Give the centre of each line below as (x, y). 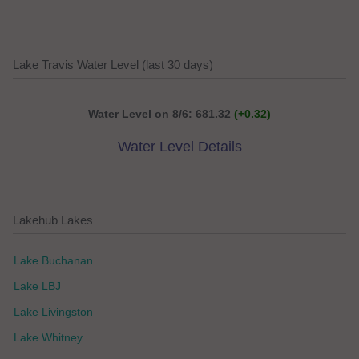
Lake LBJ (37, 286)
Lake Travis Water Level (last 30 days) (113, 65)
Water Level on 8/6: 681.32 (161, 114)
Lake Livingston (53, 312)
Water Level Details (179, 147)
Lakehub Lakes (53, 220)
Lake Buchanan (53, 260)
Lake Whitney (48, 337)
